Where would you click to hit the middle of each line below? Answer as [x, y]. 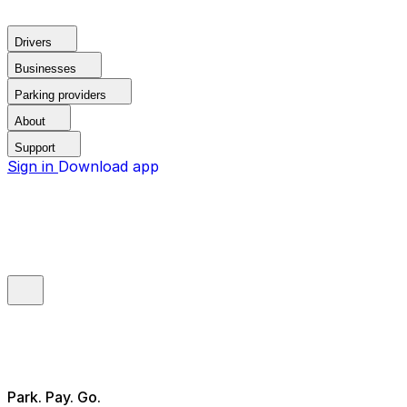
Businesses [45, 69]
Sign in [33, 166]
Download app [109, 166]
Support [35, 148]
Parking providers [60, 95]
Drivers [33, 42]
